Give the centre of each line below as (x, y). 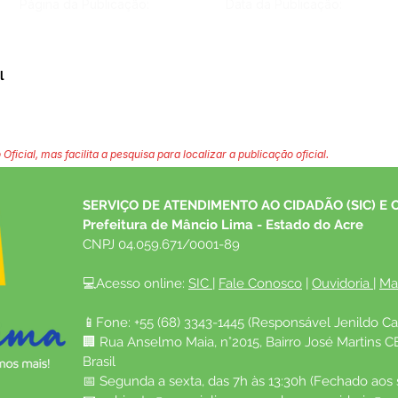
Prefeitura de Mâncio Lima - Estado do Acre (223, 225)
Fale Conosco (260, 283)
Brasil (99, 362)
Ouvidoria (341, 283)
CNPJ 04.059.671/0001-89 (161, 244)
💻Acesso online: (135, 283)
